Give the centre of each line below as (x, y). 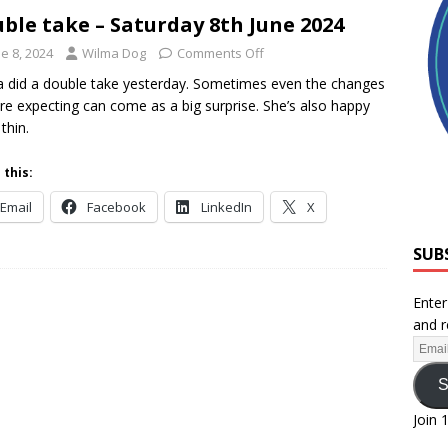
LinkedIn (226, 207)
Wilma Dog (114, 53)
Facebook (116, 207)
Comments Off (220, 53)
